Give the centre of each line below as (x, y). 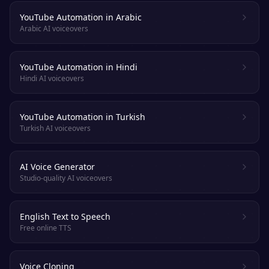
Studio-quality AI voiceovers (66, 178)
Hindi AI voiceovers (52, 78)
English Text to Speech (65, 216)
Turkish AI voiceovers (55, 128)
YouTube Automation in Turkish (83, 117)
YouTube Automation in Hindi (79, 67)
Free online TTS (46, 228)
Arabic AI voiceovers (54, 29)
